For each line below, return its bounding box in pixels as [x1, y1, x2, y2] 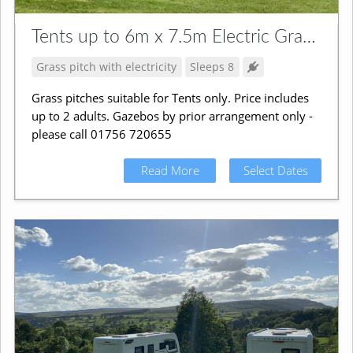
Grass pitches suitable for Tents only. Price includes [31, 89, 309, 106]
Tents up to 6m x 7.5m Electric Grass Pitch [302, 28, 316, 47]
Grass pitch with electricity [36, 59, 177, 75]
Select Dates [243, 162, 308, 178]
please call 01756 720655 [31, 125, 172, 142]
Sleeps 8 [190, 59, 235, 75]
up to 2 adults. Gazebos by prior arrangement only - [31, 107, 313, 124]
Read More [140, 162, 199, 178]
